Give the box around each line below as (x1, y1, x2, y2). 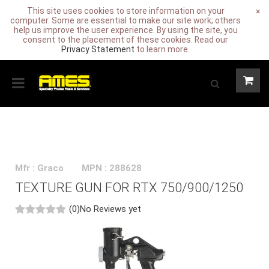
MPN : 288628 (82, 163, 142, 174)
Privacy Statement (61, 44, 134, 54)
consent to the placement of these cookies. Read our (23, 35, 228, 44)
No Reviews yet (80, 204, 141, 214)
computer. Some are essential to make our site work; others (10, 16, 241, 25)
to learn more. (134, 44, 190, 54)
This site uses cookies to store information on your (26, 6, 225, 16)
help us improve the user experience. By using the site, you (13, 25, 238, 35)
